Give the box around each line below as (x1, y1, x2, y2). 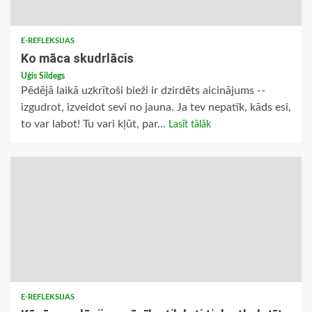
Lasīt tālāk (169, 120, 211, 130)
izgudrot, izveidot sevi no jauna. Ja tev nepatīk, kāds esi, (21, 102, 291, 114)
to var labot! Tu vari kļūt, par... (21, 118, 169, 130)
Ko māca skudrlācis (21, 51, 134, 66)
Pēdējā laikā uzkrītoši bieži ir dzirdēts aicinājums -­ (21, 85, 265, 97)
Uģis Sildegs (21, 72, 65, 81)
